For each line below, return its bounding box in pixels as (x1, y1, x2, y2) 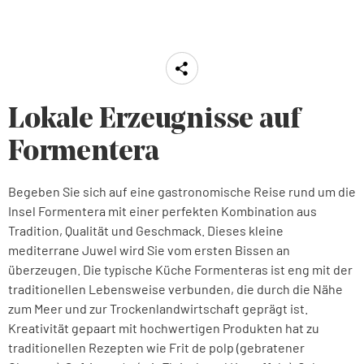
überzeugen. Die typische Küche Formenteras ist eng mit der (8, 262, 353, 277)
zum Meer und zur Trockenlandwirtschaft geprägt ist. (8, 301, 308, 316)
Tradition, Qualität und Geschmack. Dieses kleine (8, 223, 284, 238)
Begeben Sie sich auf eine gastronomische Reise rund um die (8, 184, 356, 199)
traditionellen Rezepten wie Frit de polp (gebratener (8, 340, 305, 355)
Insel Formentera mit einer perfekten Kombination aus (8, 203, 317, 219)
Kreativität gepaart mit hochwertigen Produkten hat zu (8, 320, 319, 336)
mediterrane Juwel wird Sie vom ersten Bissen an (8, 242, 290, 258)
